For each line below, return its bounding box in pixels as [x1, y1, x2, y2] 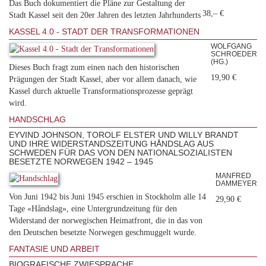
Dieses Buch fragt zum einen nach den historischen [9, 62, 179, 72]
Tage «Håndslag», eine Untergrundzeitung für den [9, 204, 177, 213]
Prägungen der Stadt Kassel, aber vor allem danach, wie [9, 74, 197, 84]
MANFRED [216, 171, 251, 180]
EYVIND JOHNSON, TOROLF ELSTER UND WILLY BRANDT [9, 129, 239, 140]
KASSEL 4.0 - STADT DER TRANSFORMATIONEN [9, 26, 199, 36]
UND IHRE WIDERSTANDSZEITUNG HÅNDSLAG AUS [9, 138, 214, 148]
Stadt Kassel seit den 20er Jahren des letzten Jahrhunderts [9, 10, 201, 20]
